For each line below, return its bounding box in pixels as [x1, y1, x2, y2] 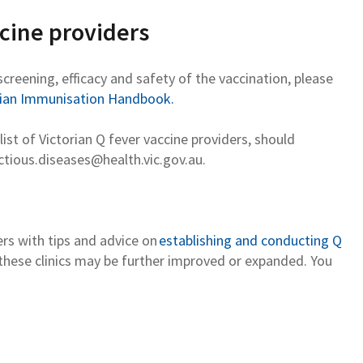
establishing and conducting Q [159, 230, 342, 250]
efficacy [62, 68, 107, 88]
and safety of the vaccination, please [107, 68, 333, 88]
